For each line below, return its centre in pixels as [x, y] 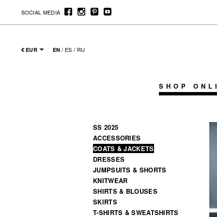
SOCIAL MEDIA [41, 12]
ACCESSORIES [117, 138]
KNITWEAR [110, 180]
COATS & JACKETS [124, 148]
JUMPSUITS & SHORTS [130, 170]
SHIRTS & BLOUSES [125, 191]
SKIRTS [105, 202]
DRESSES [109, 159]
